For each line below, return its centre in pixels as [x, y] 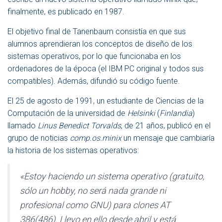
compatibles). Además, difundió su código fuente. [94, 81]
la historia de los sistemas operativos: [73, 151]
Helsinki [141, 113]
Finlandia [176, 113]
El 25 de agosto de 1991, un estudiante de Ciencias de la [106, 101]
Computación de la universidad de [67, 113]
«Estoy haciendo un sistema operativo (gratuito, [112, 176]
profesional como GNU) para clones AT [95, 205]
